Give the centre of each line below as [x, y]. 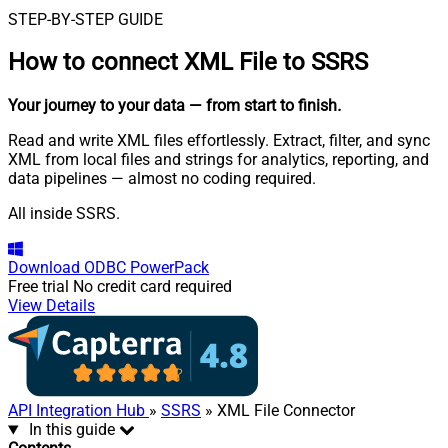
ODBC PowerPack [146, 268]
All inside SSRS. [64, 214]
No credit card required [152, 287]
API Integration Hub [78, 411]
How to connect [96, 62]
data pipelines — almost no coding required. [162, 179]
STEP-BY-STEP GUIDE [85, 19]
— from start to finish [263, 106]
